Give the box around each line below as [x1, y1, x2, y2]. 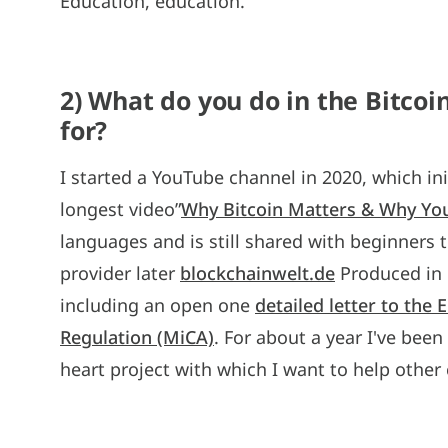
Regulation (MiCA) [60, 324, 214, 349]
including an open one [60, 292, 255, 317]
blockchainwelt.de [180, 260, 335, 285]
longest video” [60, 196, 181, 221]
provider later [60, 260, 180, 285]
